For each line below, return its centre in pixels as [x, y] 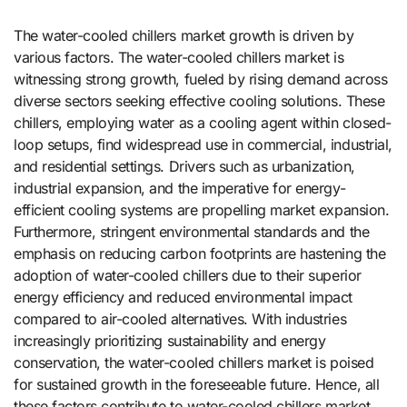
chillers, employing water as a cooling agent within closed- [203, 122]
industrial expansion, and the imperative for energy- [180, 188]
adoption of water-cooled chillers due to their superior [188, 275]
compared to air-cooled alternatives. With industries [180, 318]
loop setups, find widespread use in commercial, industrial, [203, 144]
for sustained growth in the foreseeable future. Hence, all [197, 384]
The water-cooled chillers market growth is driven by [184, 35]
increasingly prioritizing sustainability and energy [170, 340]
